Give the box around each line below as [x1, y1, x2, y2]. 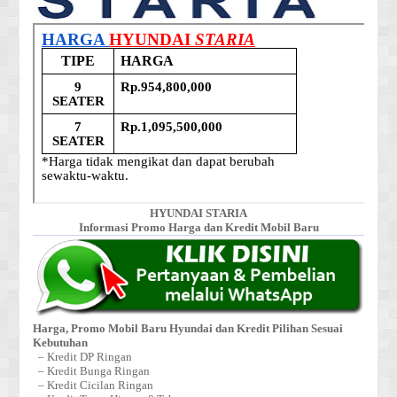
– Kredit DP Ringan [33, 351, 133, 364]
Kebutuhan [33, 337, 89, 350]
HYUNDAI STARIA [150, 207, 247, 221]
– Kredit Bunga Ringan [33, 365, 151, 378]
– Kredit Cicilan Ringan [33, 379, 154, 393]
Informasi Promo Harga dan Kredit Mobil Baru [78, 222, 319, 235]
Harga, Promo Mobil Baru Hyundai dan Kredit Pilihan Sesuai [33, 323, 344, 336]
